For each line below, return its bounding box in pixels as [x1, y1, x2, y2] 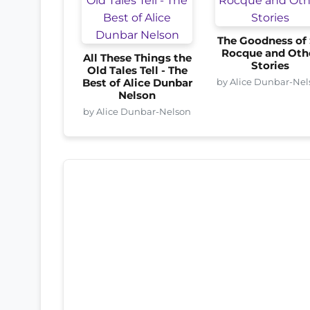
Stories [251, 59, 290, 72]
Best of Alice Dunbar [82, 76, 192, 89]
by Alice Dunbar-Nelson [83, 105, 192, 117]
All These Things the [82, 51, 192, 64]
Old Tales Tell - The [86, 64, 188, 77]
